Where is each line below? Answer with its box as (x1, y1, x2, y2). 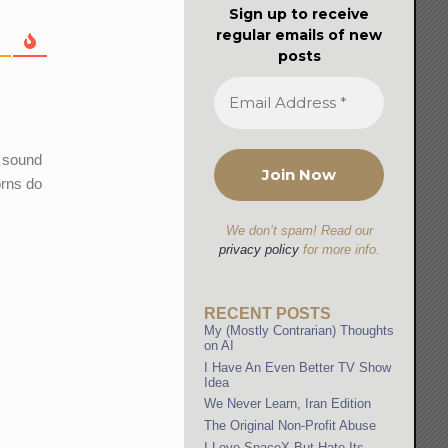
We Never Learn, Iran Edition (204, 396, 372, 412)
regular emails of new (216, 25, 383, 44)
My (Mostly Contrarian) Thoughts (204, 323, 395, 339)
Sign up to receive (229, 4, 370, 23)
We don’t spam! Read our (225, 222, 373, 238)
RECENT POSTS (204, 305, 332, 323)
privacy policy (218, 241, 299, 257)
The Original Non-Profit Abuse (204, 417, 377, 433)
